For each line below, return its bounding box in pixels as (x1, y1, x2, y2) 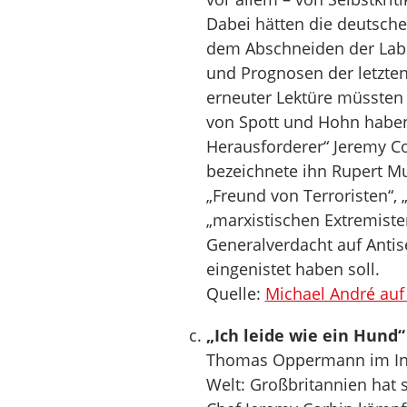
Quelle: (205, 283, 265, 304)
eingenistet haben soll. (205, 258, 380, 280)
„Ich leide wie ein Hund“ (205, 324, 405, 346)
